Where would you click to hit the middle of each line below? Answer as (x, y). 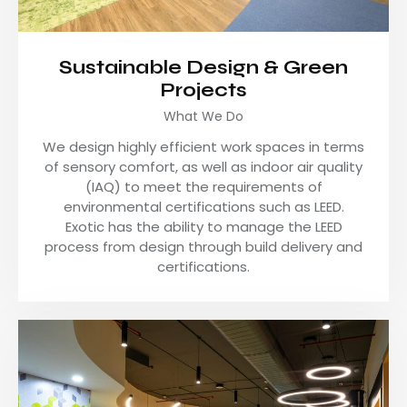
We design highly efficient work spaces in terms (203, 147)
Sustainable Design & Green (203, 68)
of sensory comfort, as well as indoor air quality (203, 167)
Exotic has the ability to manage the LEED (203, 227)
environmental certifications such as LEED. (203, 207)
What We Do (203, 117)
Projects (203, 90)
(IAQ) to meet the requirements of (203, 187)
